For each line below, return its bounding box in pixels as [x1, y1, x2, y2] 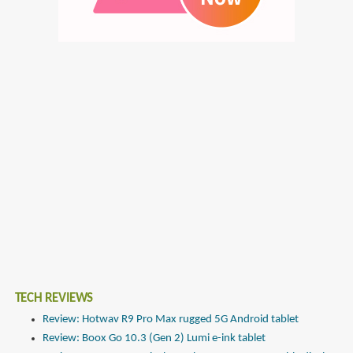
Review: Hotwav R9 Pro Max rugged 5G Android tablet [42, 314, 299, 326]
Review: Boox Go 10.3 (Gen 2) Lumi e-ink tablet [42, 333, 266, 345]
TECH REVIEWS [14, 292, 93, 306]
